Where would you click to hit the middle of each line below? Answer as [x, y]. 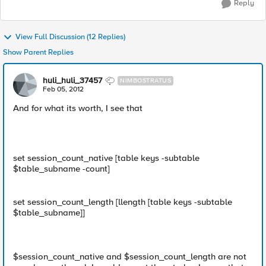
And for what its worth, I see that [78, 108]
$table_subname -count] [61, 169]
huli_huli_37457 [72, 80]
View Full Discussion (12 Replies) [70, 37]
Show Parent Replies [38, 52]
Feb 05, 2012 [63, 89]
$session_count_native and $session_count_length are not [130, 256]
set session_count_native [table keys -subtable [106, 158]
